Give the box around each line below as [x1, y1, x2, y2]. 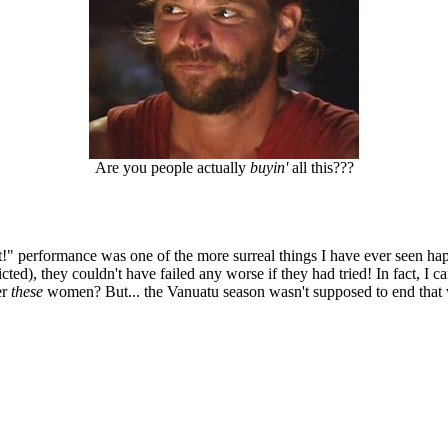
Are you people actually [94, 159, 250, 176]
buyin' [249, 159, 288, 176]
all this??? [287, 159, 354, 176]
